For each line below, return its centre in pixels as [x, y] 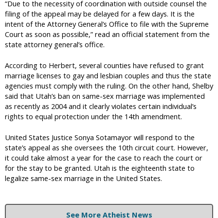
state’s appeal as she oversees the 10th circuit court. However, [107, 148]
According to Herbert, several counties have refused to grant [104, 65]
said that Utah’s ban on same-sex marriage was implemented [105, 96]
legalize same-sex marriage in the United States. [83, 178]
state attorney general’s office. [55, 45]
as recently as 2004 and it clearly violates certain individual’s [101, 106]
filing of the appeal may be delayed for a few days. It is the [100, 14]
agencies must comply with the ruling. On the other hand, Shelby [109, 86]
